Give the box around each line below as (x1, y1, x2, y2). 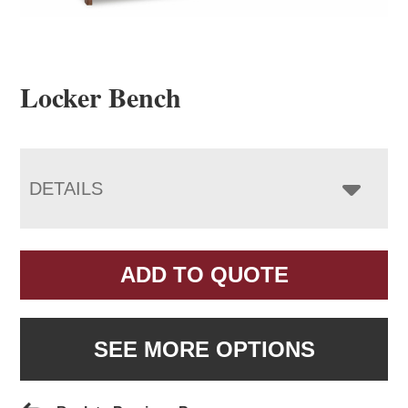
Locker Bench (20, 76, 182, 117)
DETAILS (29, 178, 104, 199)
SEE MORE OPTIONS (93, 336, 315, 362)
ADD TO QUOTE (119, 261, 289, 287)
